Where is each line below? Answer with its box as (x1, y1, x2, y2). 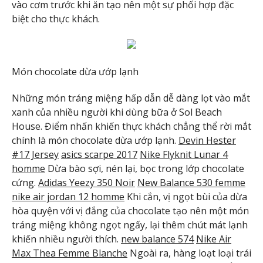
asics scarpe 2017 (61, 147, 137, 161)
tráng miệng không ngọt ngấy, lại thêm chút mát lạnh (12, 218, 248, 231)
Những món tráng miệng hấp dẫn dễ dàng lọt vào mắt (12, 91, 250, 104)
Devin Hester (178, 133, 236, 147)
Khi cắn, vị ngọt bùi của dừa (124, 190, 247, 203)
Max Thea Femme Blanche (12, 246, 127, 259)
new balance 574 (121, 232, 194, 245)
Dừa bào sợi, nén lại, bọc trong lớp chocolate (45, 161, 244, 175)
